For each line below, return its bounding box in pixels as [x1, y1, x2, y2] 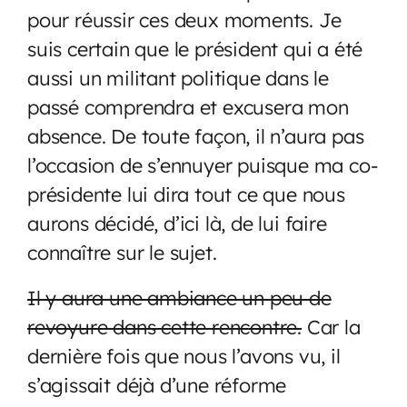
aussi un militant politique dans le [27, 65, 329, 90]
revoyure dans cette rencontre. [27, 313, 302, 339]
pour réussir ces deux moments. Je [27, 6, 342, 32]
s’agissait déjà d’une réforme [27, 372, 287, 397]
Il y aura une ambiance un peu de [27, 284, 332, 310]
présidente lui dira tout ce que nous [27, 181, 345, 206]
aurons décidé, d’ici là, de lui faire [27, 210, 327, 235]
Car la [302, 313, 361, 339]
